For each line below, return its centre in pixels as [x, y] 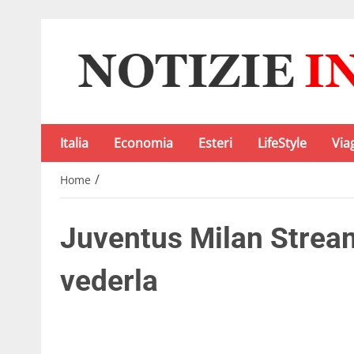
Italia [74, 143]
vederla [109, 281]
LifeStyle [282, 143]
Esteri [215, 143]
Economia [143, 143]
